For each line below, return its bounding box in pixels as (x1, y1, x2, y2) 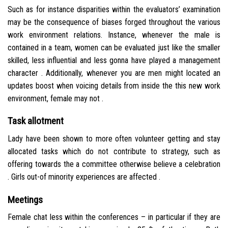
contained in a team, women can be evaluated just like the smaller (8, 42, 220, 52)
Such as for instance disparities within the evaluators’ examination (8, 4, 220, 14)
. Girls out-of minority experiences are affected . (8, 172, 160, 182)
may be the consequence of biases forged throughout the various (8, 17, 220, 27)
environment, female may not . (8, 93, 103, 103)
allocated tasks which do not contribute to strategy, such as (8, 146, 220, 156)
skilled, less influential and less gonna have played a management (8, 55, 220, 65)
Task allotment (8, 115, 64, 127)
